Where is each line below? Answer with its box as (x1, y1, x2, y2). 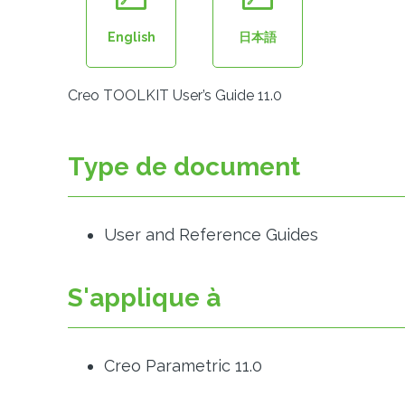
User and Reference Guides (104, 225, 318, 244)
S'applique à (68, 283, 221, 313)
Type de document (68, 152, 300, 182)
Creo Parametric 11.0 (104, 356, 262, 375)
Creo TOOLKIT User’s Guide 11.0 (68, 87, 282, 104)
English (107, 30, 155, 44)
